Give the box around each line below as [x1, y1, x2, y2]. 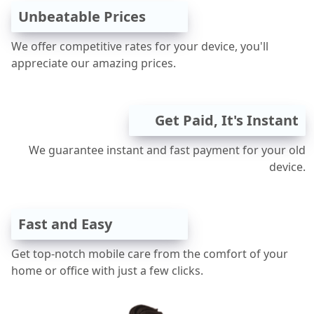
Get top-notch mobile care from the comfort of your [11, 246, 288, 262]
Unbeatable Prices [18, 7, 146, 27]
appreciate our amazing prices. [11, 55, 176, 71]
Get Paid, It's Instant [155, 111, 299, 130]
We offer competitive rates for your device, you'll [11, 39, 268, 55]
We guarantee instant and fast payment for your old [29, 142, 306, 158]
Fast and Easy [18, 214, 112, 234]
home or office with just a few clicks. [11, 263, 203, 279]
